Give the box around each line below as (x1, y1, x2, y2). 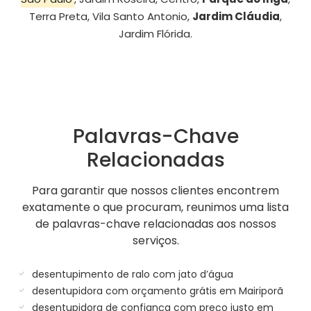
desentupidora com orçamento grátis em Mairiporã (29, 283, 283, 298)
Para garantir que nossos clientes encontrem (32, 182, 279, 199)
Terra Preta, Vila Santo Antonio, (29, 8, 192, 24)
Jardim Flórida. (119, 26, 192, 41)
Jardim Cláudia (192, 8, 280, 24)
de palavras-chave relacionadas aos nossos (35, 215, 276, 232)
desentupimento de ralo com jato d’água (29, 267, 233, 281)
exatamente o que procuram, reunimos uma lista (22, 199, 289, 215)
